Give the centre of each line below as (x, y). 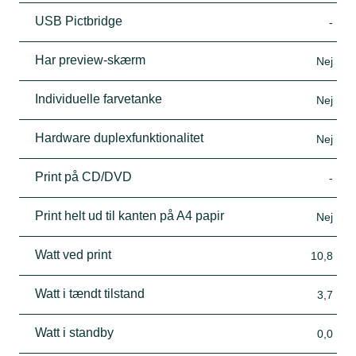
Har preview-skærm (90, 60)
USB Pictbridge (79, 21)
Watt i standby (74, 332)
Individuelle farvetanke (99, 99)
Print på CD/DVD (83, 176)
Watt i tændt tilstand (90, 293)
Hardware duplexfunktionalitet (119, 137)
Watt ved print (73, 254)
